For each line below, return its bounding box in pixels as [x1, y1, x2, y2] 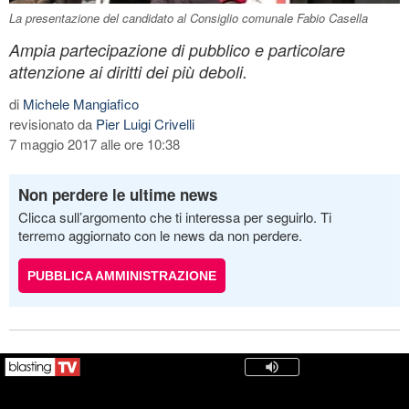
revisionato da [9, 113, 96, 133]
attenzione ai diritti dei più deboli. [9, 59, 247, 83]
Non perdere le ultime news [18, 183, 217, 205]
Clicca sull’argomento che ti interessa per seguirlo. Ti [18, 206, 331, 226]
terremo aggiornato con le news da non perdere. [18, 225, 302, 245]
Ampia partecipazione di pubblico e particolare [9, 37, 345, 61]
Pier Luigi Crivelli [96, 113, 194, 133]
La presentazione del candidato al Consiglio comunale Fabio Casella [9, 8, 368, 26]
